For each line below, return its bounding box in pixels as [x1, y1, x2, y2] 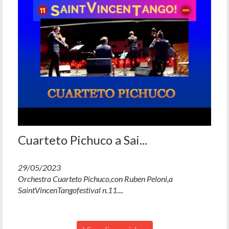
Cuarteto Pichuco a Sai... [18, 132, 147, 147]
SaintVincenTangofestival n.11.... [18, 185, 123, 195]
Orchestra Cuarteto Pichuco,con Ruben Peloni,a [18, 173, 173, 184]
